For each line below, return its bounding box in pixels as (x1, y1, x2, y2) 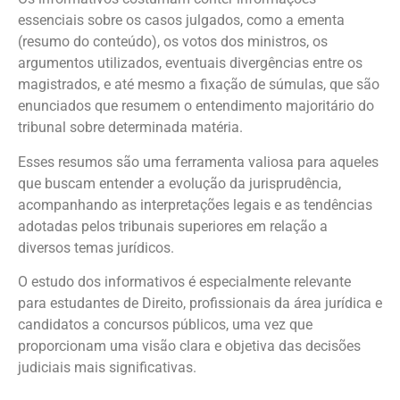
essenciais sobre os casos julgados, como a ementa (18, 12, 345, 29)
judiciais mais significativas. (18, 359, 196, 377)
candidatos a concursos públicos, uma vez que (18, 316, 312, 334)
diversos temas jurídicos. (18, 238, 178, 256)
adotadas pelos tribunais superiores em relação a (18, 217, 328, 235)
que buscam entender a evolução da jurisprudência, (18, 174, 341, 192)
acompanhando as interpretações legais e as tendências (18, 196, 372, 213)
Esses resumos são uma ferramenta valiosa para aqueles (18, 153, 379, 171)
